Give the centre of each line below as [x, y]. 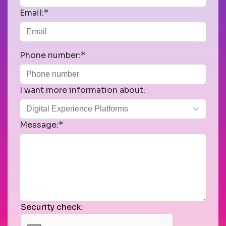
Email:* [34, 13]
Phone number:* [52, 55]
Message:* [41, 125]
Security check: [52, 207]
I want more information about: [82, 90]
